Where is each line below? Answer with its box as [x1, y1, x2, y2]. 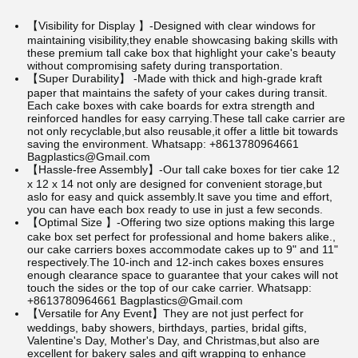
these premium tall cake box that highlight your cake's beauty [27, 46, 336, 59]
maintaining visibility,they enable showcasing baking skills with [27, 34, 338, 46]
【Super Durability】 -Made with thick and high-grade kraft [27, 72, 322, 85]
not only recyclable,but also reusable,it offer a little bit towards [27, 125, 338, 137]
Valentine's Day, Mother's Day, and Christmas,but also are [27, 334, 320, 347]
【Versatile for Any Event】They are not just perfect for [27, 307, 304, 320]
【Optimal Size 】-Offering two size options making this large [27, 216, 335, 229]
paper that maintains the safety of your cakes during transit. [27, 86, 328, 99]
